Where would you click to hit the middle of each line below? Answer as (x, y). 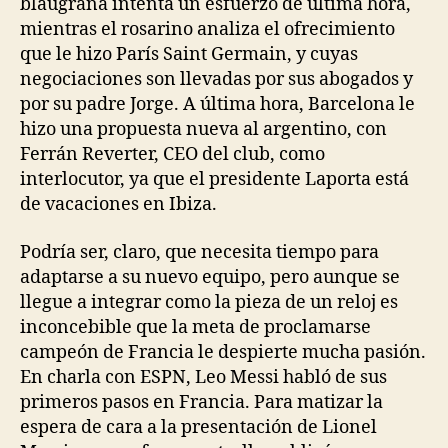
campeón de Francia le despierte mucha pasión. (223, 352)
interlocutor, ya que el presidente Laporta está (214, 179)
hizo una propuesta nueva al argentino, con (203, 129)
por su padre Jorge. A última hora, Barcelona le (217, 104)
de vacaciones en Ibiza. (118, 204)
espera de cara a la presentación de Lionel (198, 427)
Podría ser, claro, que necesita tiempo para (199, 252)
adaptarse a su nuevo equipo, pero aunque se (210, 277)
